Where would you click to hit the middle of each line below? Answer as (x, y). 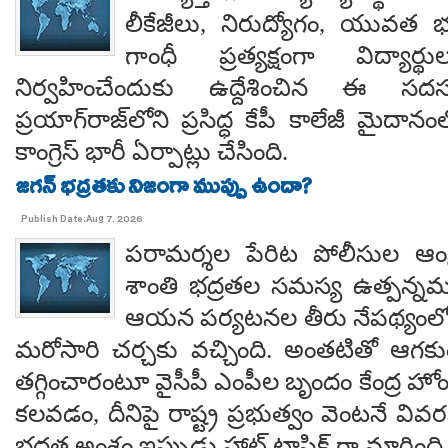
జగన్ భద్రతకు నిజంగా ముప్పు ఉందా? (163, 190)
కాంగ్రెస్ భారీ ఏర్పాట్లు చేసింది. (151, 151)
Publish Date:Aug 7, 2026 (82, 220)
